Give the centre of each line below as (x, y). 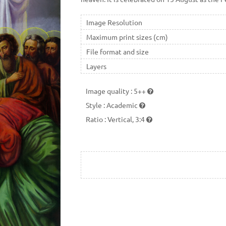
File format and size (117, 51)
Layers (96, 66)
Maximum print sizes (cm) (127, 37)
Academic (123, 105)
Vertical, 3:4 (127, 119)
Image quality (108, 91)
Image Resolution (114, 22)
